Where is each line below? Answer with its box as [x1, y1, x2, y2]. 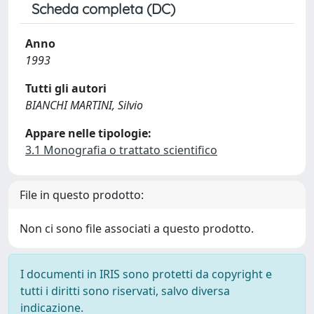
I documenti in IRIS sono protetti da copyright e [20, 266, 272, 282]
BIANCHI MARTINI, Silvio [25, 97, 143, 113]
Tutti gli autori [25, 81, 107, 96]
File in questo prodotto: [20, 187, 144, 203]
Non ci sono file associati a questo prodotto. [20, 221, 254, 236]
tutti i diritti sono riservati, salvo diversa [20, 283, 230, 299]
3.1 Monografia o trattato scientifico [25, 142, 217, 158]
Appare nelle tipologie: [25, 125, 151, 141]
